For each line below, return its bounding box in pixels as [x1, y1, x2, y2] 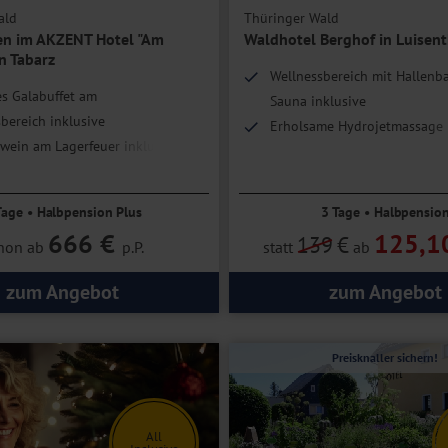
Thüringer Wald [244, 9, 339, 28]
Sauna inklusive [270, 92, 366, 111]
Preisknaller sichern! [332, 350, 439, 366]
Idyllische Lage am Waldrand [270, 142, 445, 161]
